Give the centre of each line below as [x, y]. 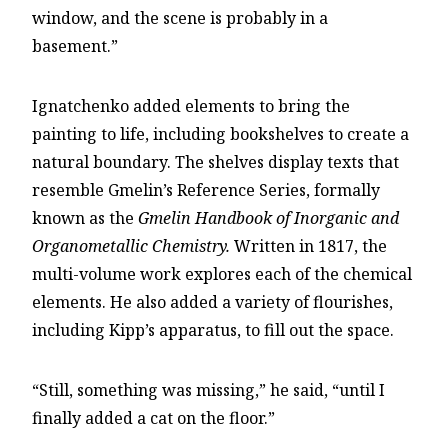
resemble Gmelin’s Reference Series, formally [206, 190]
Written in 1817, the [308, 246]
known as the [85, 218]
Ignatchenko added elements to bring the [191, 106]
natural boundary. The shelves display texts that [215, 162]
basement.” [75, 46]
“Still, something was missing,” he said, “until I [208, 390]
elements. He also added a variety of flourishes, [212, 302]
